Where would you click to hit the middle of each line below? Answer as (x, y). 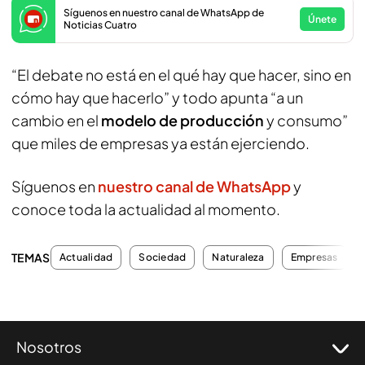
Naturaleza (238, 257)
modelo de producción (182, 120)
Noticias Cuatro (100, 25)
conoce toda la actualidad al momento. (147, 209)
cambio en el (56, 120)
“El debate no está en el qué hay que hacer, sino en (181, 75)
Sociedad (163, 257)
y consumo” (306, 120)
